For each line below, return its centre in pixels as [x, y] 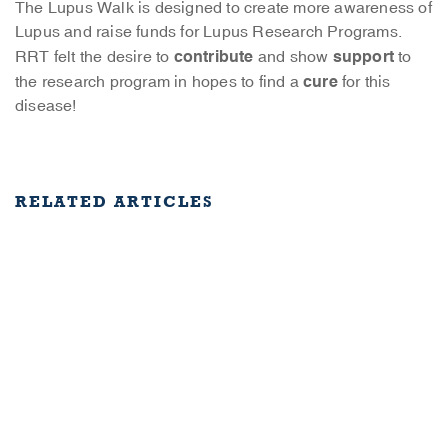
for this [364, 82]
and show [293, 57]
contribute [213, 56]
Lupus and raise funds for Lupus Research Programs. [211, 32]
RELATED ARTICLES [114, 202]
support [363, 56]
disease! [46, 106]
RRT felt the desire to [94, 57]
